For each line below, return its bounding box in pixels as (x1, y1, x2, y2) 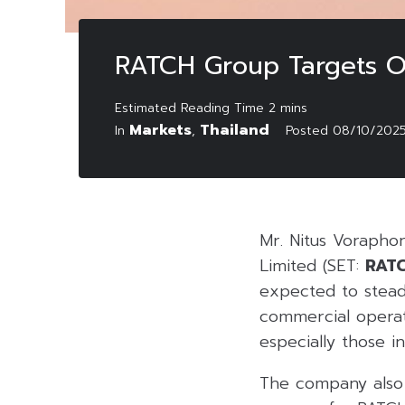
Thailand (200, 118, 269, 141)
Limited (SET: (259, 252, 365, 278)
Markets (129, 118, 192, 141)
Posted (286, 120, 333, 140)
